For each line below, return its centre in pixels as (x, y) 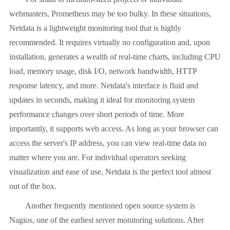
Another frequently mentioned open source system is (102, 206)
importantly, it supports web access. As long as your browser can (114, 129)
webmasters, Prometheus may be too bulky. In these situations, (110, 14)
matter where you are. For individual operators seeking (98, 158)
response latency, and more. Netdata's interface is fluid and (104, 86)
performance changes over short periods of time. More (97, 114)
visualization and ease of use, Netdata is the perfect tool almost (110, 172)
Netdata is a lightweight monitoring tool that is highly (95, 28)
